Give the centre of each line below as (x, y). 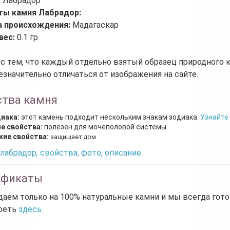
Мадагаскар (95, 25)
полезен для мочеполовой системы (104, 127)
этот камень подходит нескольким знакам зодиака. (111, 117)
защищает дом (72, 137)
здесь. (31, 209)
